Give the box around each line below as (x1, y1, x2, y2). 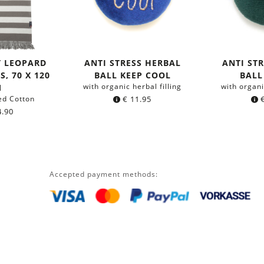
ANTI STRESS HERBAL (84, 57, 181, 68)
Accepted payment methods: (49, 169, 158, 179)
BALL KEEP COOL (94, 69, 171, 81)
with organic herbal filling (83, 81, 182, 91)
